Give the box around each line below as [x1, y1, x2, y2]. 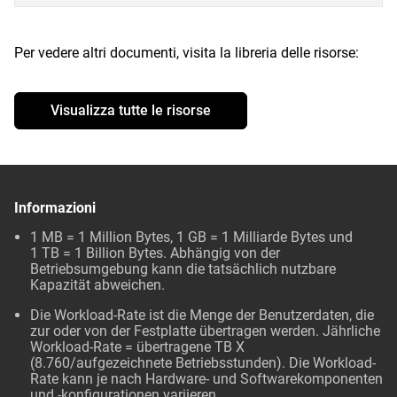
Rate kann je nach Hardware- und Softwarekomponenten [30, 370, 383, 387]
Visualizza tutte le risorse [51, 102, 211, 119]
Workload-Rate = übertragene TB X [30, 339, 245, 355]
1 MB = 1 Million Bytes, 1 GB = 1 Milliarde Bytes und [30, 229, 353, 245]
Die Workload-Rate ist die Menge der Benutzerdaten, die [30, 307, 374, 323]
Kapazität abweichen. [30, 276, 165, 293]
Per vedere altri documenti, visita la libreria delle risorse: [14, 44, 359, 61]
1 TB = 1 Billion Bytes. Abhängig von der [30, 245, 280, 261]
